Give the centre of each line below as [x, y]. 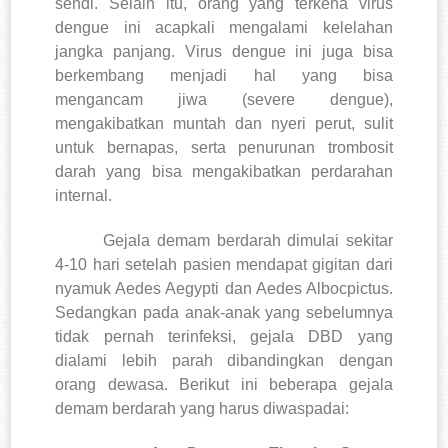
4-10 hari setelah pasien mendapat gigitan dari [224, 264]
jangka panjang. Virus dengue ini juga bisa [224, 51]
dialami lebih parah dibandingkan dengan [224, 360]
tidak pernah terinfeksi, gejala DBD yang [224, 336]
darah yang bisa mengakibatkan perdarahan [224, 171]
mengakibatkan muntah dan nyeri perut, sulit [224, 123]
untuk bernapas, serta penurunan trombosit [224, 147]
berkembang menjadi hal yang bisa [224, 75]
